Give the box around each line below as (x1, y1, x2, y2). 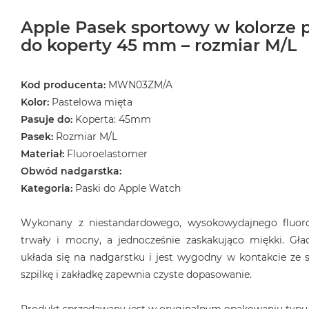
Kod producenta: (21, 79, 106, 92)
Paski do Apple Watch (75, 182, 181, 195)
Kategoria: (21, 182, 72, 195)
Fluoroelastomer (64, 148, 148, 161)
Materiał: (21, 148, 64, 161)
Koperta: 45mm (72, 113, 151, 126)
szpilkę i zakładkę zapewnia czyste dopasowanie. (21, 268, 252, 281)
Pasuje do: (21, 113, 72, 126)
